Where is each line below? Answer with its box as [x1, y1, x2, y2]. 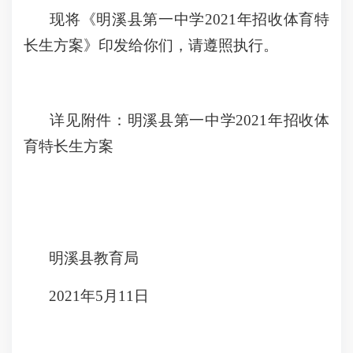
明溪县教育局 [49, 250, 139, 266]
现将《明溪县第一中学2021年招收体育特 [50, 11, 330, 28]
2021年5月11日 [49, 288, 179, 304]
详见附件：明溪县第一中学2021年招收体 [50, 112, 330, 128]
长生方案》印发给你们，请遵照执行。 [24, 37, 278, 54]
